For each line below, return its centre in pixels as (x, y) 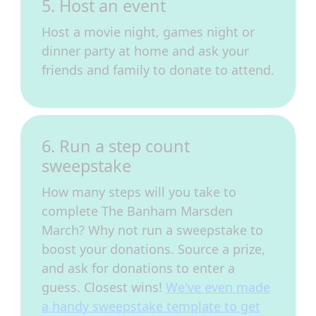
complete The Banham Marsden (137, 211)
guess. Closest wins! (104, 287)
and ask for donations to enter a (138, 268)
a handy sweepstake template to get (151, 306)
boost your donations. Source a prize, (153, 249)
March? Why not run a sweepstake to (152, 230)
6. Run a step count (116, 146)
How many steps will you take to (139, 192)
